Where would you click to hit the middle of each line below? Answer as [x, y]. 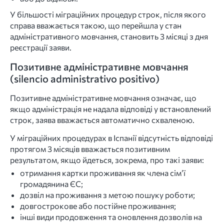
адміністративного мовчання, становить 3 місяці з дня [109, 36]
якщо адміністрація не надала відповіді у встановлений [110, 108]
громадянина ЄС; [51, 184]
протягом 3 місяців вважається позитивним [90, 148]
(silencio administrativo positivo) [85, 78]
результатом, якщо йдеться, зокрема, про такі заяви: [107, 159]
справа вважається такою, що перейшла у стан [96, 25]
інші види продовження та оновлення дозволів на [111, 217]
